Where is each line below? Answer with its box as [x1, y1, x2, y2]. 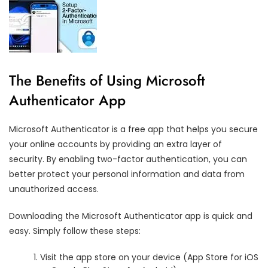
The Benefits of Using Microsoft [9, 69, 205, 91]
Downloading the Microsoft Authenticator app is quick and [9, 209, 252, 222]
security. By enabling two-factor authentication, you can [9, 153, 247, 165]
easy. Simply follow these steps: [9, 224, 141, 237]
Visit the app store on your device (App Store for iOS [40, 251, 259, 263]
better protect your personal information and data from [9, 167, 245, 180]
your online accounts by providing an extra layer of [9, 138, 222, 150]
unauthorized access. [9, 182, 99, 195]
